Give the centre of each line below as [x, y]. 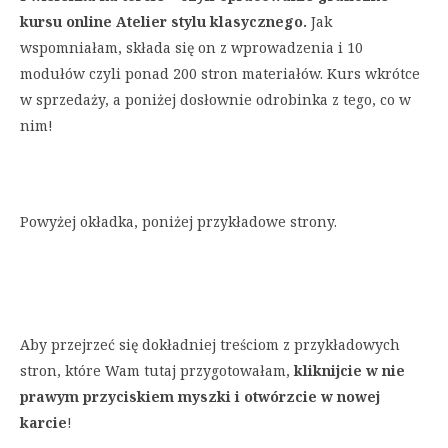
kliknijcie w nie [349, 371]
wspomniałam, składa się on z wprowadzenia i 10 [191, 48]
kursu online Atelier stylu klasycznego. [163, 22]
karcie [43, 423]
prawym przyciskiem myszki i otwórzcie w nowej [200, 397]
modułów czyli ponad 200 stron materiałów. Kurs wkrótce [220, 74]
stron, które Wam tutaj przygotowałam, [157, 371]
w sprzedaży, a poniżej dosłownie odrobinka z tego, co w [215, 100]
